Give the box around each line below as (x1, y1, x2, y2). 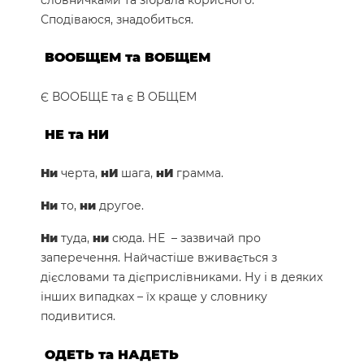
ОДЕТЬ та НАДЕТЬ (45, 346, 179, 362)
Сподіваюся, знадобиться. (41, 12, 193, 28)
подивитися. (41, 309, 115, 324)
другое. (96, 198, 144, 214)
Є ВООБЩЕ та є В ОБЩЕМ (41, 89, 197, 104)
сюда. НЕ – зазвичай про (109, 231, 261, 246)
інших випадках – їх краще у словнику (41, 289, 267, 305)
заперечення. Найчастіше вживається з (41, 250, 277, 266)
